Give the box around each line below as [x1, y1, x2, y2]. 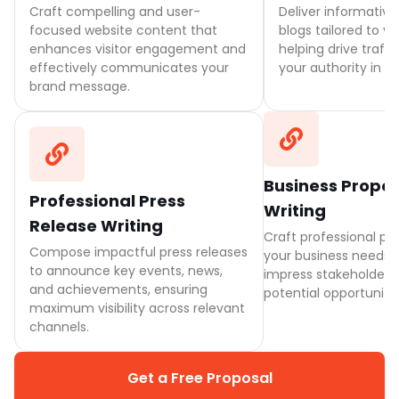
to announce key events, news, [29, 262, 223, 280]
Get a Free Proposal [126, 368, 273, 388]
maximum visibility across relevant [29, 299, 245, 317]
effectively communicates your [29, 59, 229, 77]
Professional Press [29, 190, 185, 212]
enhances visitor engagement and [29, 40, 246, 58]
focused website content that [29, 21, 217, 39]
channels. [29, 318, 89, 336]
